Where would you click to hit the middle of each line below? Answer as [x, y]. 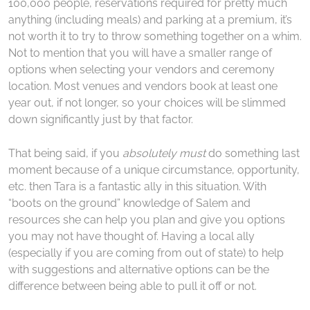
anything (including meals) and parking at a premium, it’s [150, 19]
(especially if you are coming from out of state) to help [146, 253]
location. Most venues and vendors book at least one [143, 86]
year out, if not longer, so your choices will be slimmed [147, 102]
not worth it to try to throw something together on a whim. [155, 36]
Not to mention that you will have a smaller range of [140, 53]
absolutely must [164, 153]
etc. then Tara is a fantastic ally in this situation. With [137, 186]
